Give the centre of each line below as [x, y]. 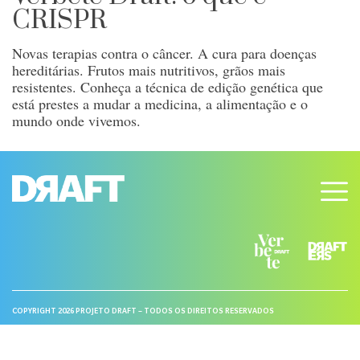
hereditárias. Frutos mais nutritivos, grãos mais [149, 70]
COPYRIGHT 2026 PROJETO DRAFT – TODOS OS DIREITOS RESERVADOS [143, 311]
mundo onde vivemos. [76, 120]
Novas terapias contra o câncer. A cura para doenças [164, 53]
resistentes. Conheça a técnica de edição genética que [168, 86]
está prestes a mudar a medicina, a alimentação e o [160, 103]
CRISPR [59, 20]
